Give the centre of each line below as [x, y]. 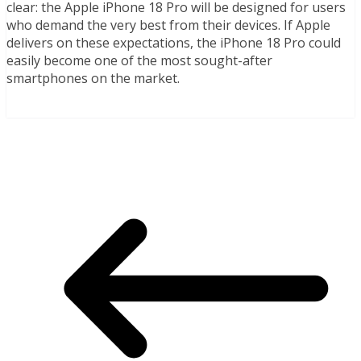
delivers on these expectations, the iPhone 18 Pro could [174, 42]
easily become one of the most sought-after [139, 60]
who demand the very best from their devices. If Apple [168, 25]
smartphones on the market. [93, 78]
